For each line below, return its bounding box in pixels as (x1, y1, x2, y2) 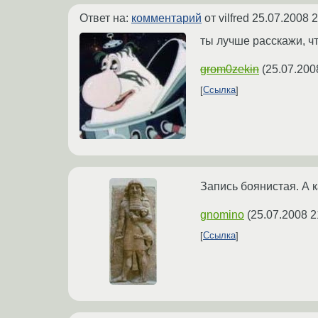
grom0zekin (200, 62, 259, 75)
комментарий (131, 11, 202, 24)
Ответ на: (79, 11, 131, 24)
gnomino (200, 208, 244, 221)
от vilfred (202, 11, 252, 24)
